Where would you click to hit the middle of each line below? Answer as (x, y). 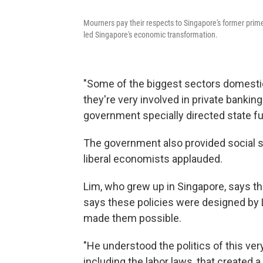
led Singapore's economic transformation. (151, 34)
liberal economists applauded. (153, 159)
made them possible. (132, 218)
